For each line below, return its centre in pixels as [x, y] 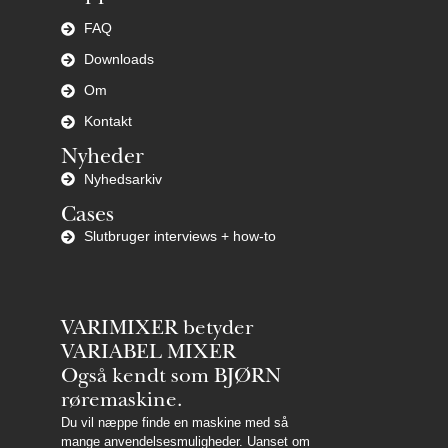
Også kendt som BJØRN [171, 377]
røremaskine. [121, 401]
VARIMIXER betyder [157, 330]
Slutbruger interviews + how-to [179, 236]
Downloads [118, 59]
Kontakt [107, 121]
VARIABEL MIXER [148, 354]
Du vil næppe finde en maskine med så [174, 422]
